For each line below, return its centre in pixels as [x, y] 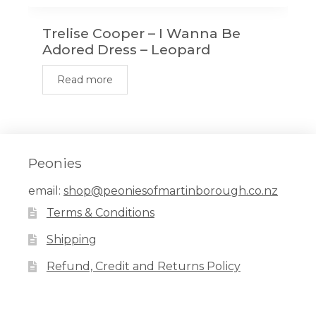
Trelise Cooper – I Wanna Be [141, 33]
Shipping [71, 240]
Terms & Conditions [100, 213]
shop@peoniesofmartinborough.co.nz [171, 190]
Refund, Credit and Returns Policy [143, 267]
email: [46, 190]
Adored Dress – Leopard [126, 49]
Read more [85, 79]
